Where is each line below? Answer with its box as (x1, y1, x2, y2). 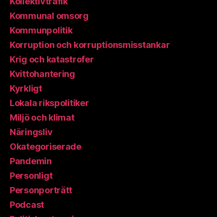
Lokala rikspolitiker (10, 98, 89, 108)
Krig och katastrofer (10, 54, 94, 65)
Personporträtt (10, 185, 73, 196)
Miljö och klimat (10, 112, 75, 123)
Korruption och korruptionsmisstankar (10, 40, 170, 50)
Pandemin (10, 156, 52, 167)
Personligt (10, 170, 53, 181)
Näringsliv (10, 127, 53, 138)
